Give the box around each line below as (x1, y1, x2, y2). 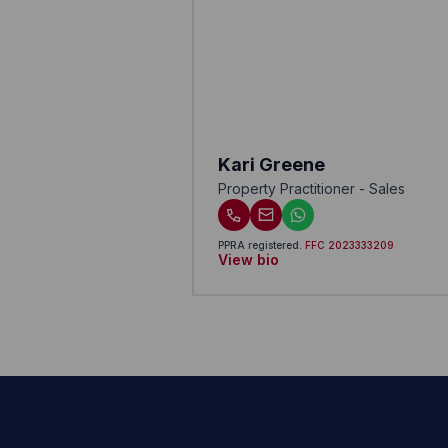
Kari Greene (217, 153, 325, 175)
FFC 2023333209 (304, 238, 394, 251)
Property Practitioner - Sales (217, 179, 405, 197)
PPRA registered (217, 238, 299, 251)
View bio (217, 250, 279, 268)
